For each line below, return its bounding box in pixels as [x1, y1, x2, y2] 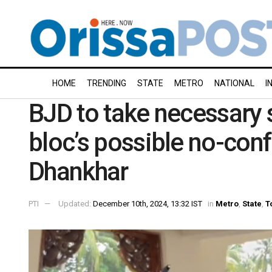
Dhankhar [29, 157, 128, 186]
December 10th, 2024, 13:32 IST [93, 199, 202, 208]
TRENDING [87, 78, 126, 88]
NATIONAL [214, 78, 254, 88]
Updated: [58, 199, 93, 208]
